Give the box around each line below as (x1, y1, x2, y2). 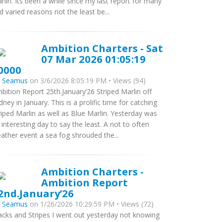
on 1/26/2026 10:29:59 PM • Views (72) (28, 199, 154, 209)
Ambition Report (41, 175, 128, 189)
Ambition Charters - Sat (41, 41, 163, 55)
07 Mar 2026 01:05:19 (41, 52, 146, 66)
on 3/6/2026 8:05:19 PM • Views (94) (28, 76, 146, 85)
